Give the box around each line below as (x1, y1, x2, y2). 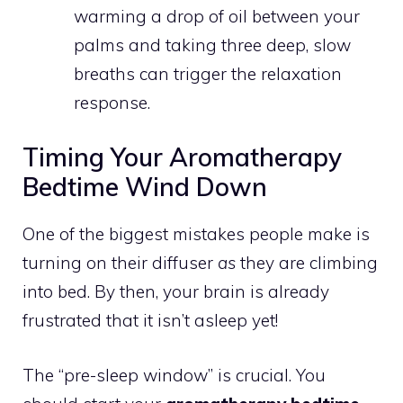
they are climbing (236, 252, 378, 274)
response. (74, 91, 150, 113)
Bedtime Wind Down (22, 171, 267, 203)
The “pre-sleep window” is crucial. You (22, 363, 326, 386)
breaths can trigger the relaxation (74, 62, 342, 85)
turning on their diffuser (22, 252, 218, 274)
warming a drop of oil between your (74, 4, 360, 27)
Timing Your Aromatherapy (22, 141, 342, 174)
